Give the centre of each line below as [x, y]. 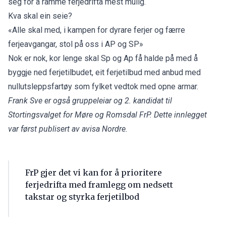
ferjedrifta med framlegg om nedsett [99, 184]
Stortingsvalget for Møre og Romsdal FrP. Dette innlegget [107, 115]
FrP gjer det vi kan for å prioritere [94, 172]
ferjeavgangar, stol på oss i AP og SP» [76, 44]
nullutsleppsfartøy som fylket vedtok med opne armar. [103, 86]
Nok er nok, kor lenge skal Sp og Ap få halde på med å [103, 58]
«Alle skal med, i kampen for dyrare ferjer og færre [97, 30]
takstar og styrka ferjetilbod [82, 196]
